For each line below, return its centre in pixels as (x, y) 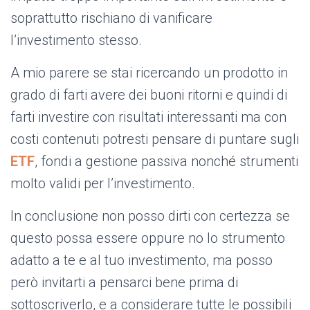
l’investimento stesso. (76, 40)
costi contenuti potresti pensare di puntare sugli (155, 139)
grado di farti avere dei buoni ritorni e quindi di (149, 95)
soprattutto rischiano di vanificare (111, 18)
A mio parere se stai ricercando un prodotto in (149, 73)
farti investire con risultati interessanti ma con (148, 117)
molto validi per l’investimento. (103, 184)
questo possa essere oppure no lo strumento (148, 238)
